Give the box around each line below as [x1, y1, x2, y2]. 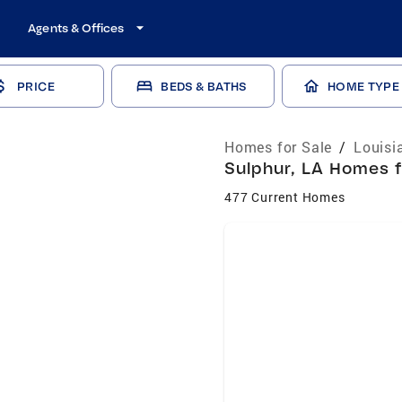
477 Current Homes [224, 188, 345, 205]
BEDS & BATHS [161, 79, 247, 93]
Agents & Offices [28, 21, 125, 35]
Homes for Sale [224, 137, 333, 156]
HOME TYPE [327, 79, 400, 93]
